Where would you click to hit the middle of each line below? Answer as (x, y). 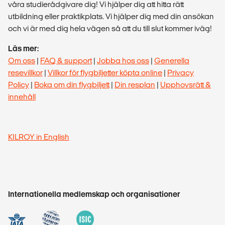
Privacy (181, 72)
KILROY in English (39, 137)
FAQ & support (66, 60)
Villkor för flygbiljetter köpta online (105, 72)
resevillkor (25, 72)
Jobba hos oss (123, 60)
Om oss (22, 60)
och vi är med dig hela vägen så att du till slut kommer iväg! (111, 28)
